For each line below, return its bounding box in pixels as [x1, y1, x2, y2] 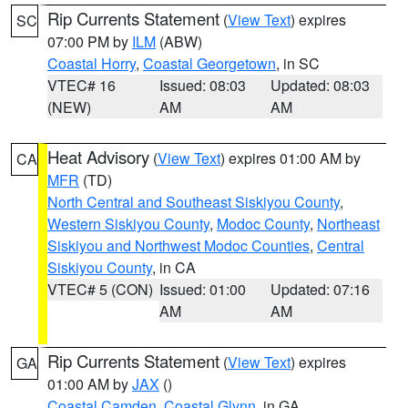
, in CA [152, 257, 196, 278]
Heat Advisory [47, 145, 149, 168]
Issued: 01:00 [158, 279, 246, 300]
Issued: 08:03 [158, 75, 246, 96]
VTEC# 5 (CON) [47, 279, 153, 300]
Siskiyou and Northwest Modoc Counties [47, 235, 310, 256]
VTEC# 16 [47, 75, 116, 96]
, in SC [276, 53, 320, 74]
